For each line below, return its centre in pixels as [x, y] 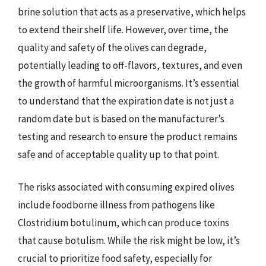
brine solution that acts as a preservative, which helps [132, 12]
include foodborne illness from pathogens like [116, 205]
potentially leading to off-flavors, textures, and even [130, 65]
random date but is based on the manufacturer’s [121, 118]
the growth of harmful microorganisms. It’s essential [129, 83]
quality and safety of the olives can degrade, [112, 47]
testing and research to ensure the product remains [128, 136]
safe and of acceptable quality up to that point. [118, 154]
